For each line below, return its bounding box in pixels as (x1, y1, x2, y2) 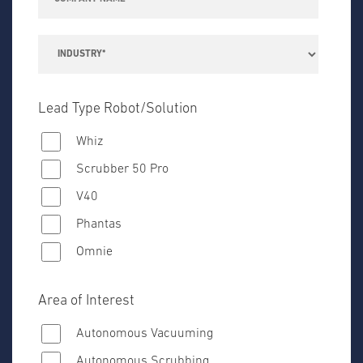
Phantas (76, 217, 122, 231)
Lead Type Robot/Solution (38, 100, 198, 117)
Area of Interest (38, 293, 135, 309)
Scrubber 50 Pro (76, 162, 169, 176)
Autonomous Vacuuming (76, 327, 213, 340)
